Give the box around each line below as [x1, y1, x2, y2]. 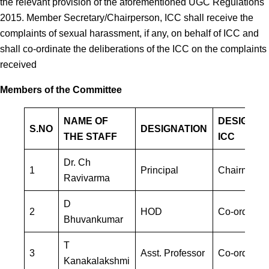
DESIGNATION [141, 122, 208, 134]
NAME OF [64, 115, 109, 126]
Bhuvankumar [64, 213, 124, 225]
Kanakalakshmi [64, 255, 130, 266]
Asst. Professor [141, 247, 205, 258]
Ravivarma [64, 172, 110, 183]
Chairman [218, 164, 261, 175]
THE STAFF [64, 130, 118, 142]
